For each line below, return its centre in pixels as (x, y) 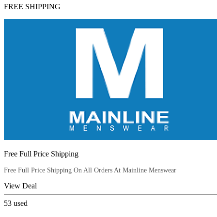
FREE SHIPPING (32, 7)
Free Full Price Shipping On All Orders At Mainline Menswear (90, 170)
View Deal (20, 186)
